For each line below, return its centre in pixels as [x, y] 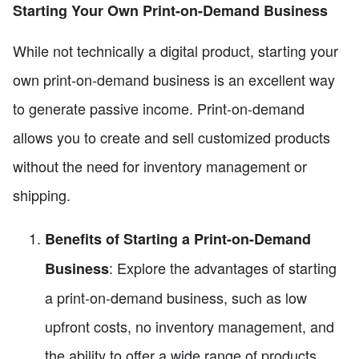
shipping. [42, 194]
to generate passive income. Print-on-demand [159, 108]
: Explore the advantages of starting [223, 267]
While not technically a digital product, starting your [175, 50]
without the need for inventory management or [160, 165]
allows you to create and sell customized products [171, 137]
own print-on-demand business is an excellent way [174, 79]
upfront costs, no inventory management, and [190, 326]
